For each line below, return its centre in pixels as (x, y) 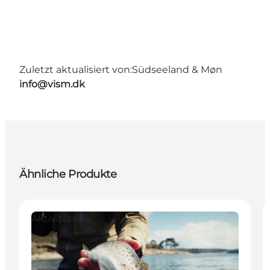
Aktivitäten (58, 218)
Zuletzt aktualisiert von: (76, 69)
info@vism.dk (52, 84)
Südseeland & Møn (177, 69)
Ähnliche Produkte (68, 174)
